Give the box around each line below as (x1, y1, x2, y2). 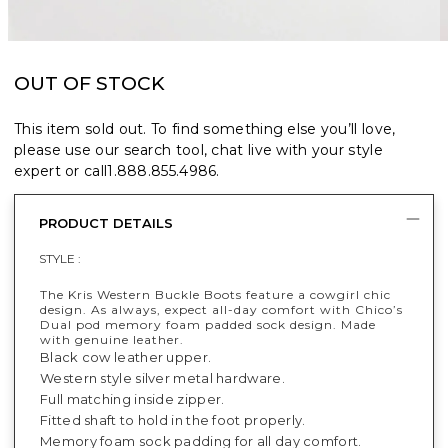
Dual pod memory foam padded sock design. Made (40, 316, 376, 332)
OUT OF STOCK (14, 71, 165, 95)
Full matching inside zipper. (40, 390, 225, 407)
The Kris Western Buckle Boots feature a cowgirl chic (40, 286, 391, 302)
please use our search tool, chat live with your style (14, 140, 383, 159)
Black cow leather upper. (40, 348, 212, 365)
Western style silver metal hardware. (40, 369, 289, 386)
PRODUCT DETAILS (39, 214, 173, 231)
